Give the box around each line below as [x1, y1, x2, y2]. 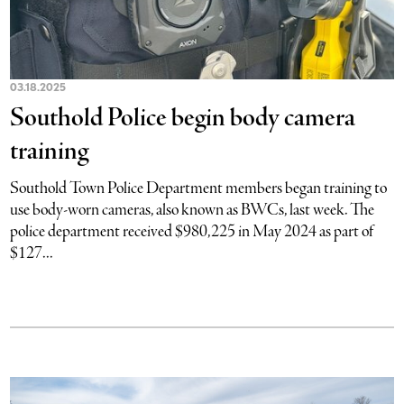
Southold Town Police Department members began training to [10, 178, 388, 199]
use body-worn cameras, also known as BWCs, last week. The [10, 199, 375, 221]
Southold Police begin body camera [10, 101, 356, 136]
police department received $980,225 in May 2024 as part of [10, 221, 375, 243]
